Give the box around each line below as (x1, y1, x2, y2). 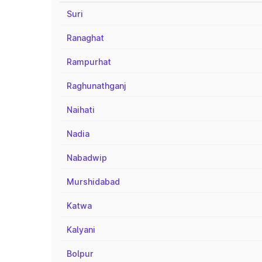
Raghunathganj (67, 81, 126, 91)
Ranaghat (67, 33, 104, 43)
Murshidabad (67, 177, 120, 187)
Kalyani (67, 225, 95, 235)
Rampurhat (67, 57, 111, 67)
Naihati (67, 105, 95, 115)
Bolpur (67, 249, 94, 258)
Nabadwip (67, 153, 107, 163)
